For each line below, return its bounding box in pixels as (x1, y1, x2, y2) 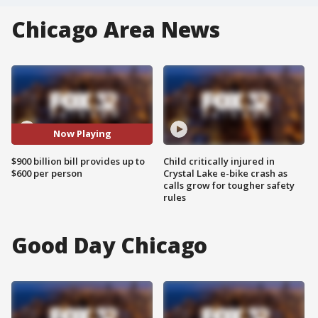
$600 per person (11, 166, 82, 180)
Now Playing (53, 127, 111, 141)
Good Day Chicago (11, 230, 208, 260)
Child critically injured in (163, 154, 275, 168)
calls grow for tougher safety (163, 178, 295, 192)
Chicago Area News (11, 15, 221, 44)
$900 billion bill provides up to (11, 154, 145, 168)
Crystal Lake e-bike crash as (163, 166, 287, 180)
